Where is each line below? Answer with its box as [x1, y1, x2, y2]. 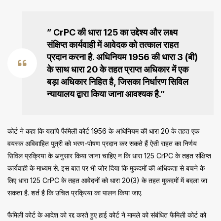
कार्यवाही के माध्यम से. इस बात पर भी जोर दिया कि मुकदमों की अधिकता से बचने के [7, 164, 205, 173]
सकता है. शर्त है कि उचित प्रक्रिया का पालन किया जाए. [7, 188, 143, 197]
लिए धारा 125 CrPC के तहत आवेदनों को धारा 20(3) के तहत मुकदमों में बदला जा [7, 176, 207, 185]
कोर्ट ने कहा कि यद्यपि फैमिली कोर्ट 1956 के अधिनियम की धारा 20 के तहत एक [7, 127, 199, 136]
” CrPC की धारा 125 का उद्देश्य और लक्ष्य [47, 27, 178, 38]
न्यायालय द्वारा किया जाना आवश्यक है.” [47, 89, 165, 100]
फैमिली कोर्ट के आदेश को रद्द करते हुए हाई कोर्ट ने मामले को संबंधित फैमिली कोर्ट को [7, 211, 206, 220]
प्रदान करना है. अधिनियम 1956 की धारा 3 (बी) [47, 52, 198, 63]
